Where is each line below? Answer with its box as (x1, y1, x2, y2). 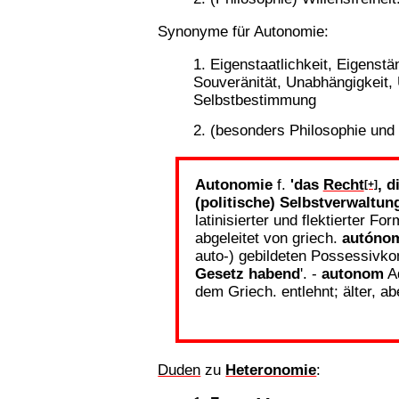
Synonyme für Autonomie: (158, 21, 330, 40)
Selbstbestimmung (193, 91, 317, 110)
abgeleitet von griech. (194, 228, 342, 247)
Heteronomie (225, 361, 317, 379)
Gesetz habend (194, 264, 300, 282)
